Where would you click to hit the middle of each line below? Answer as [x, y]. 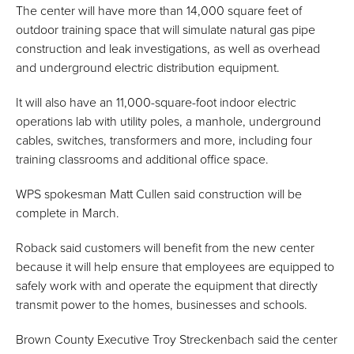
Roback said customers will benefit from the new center [165, 249]
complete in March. [68, 214]
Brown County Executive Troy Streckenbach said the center [177, 340]
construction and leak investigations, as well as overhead [168, 49]
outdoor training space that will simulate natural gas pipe [166, 30]
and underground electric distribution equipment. [148, 68]
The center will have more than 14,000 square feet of [159, 11]
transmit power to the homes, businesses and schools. [162, 305]
